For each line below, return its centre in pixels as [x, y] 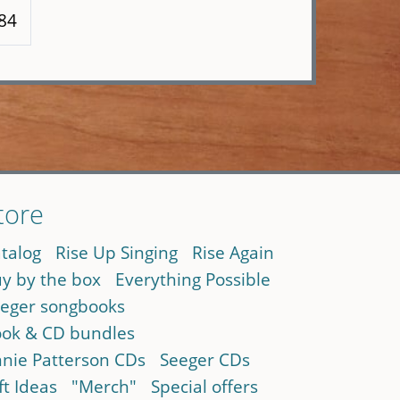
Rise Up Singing [116, 253]
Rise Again [233, 253]
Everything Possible [192, 279]
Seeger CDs [204, 360]
